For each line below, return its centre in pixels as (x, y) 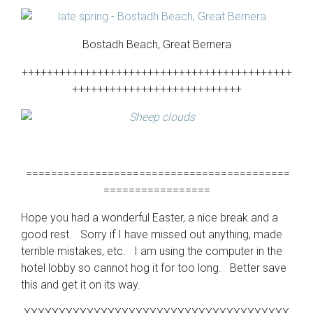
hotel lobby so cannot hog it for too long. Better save (154, 268)
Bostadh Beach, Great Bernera (156, 44)
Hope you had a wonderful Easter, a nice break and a (150, 218)
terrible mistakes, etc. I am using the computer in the (152, 251)
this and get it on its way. (81, 285)
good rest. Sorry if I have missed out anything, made (152, 234)
